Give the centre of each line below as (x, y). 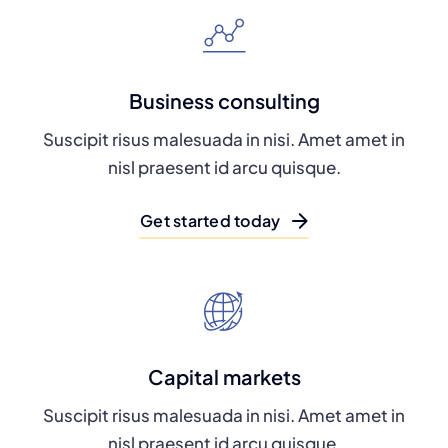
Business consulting (224, 100)
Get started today (210, 220)
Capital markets (224, 376)
